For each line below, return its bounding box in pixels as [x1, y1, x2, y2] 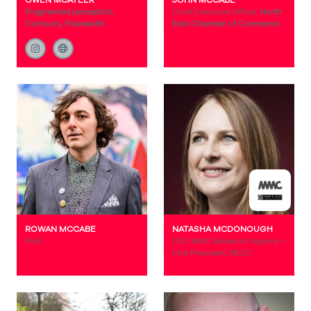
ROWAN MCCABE [25, 224, 96, 235]
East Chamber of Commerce [172, 19, 279, 29]
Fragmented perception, [25, 7, 114, 17]
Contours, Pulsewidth [25, 19, 105, 29]
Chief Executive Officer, [172, 7, 260, 17]
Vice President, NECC [172, 248, 252, 258]
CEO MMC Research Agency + [172, 236, 285, 246]
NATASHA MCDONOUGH [172, 224, 273, 235]
